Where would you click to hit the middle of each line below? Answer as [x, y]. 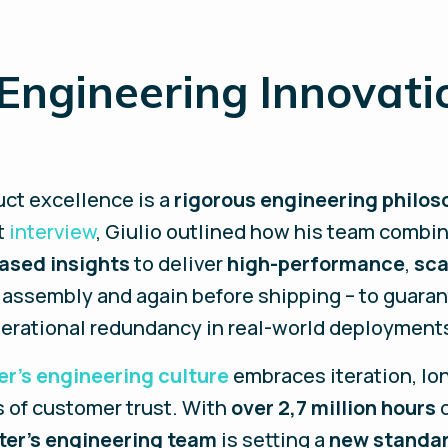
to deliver [179, 263]
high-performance [316, 263]
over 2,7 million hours [334, 407]
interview [53, 231]
